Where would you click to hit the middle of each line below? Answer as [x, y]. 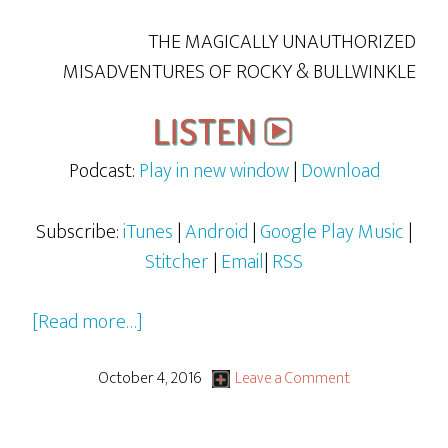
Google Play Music [332, 232]
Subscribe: [79, 232]
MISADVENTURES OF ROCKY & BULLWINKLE [239, 72]
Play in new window [213, 171]
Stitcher [177, 262]
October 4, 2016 [149, 378]
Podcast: [103, 171]
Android [216, 232]
